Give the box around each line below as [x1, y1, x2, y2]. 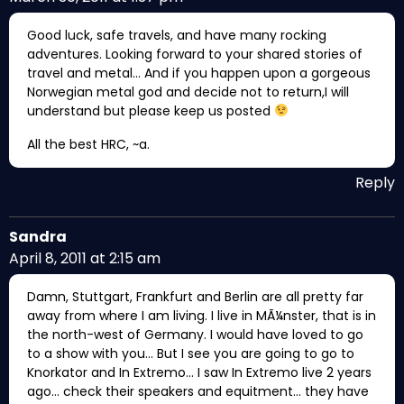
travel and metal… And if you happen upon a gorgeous [27, 64, 371, 82]
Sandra [9, 226, 67, 247]
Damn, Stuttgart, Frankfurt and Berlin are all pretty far [27, 288, 363, 306]
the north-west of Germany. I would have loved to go [27, 326, 363, 344]
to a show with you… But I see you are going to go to [27, 344, 354, 363]
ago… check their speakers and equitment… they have [27, 382, 369, 400]
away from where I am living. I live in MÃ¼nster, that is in [27, 307, 376, 325]
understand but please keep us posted [27, 102, 274, 120]
